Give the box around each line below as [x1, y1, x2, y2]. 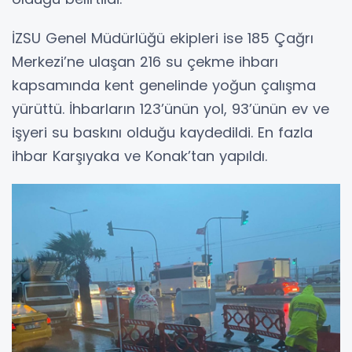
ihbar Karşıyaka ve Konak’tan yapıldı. [12, 145, 267, 166]
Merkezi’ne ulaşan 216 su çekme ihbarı [12, 51, 278, 71]
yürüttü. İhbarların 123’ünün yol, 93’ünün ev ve [12, 98, 329, 119]
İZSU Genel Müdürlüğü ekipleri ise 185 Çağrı [12, 27, 313, 48]
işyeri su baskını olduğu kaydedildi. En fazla [12, 122, 313, 142]
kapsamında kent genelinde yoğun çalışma [12, 75, 316, 95]
